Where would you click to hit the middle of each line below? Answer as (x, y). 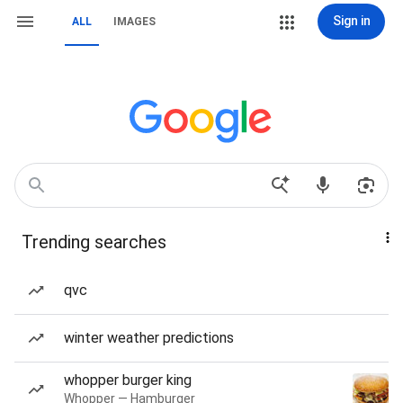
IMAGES (134, 22)
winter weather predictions (149, 338)
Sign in (351, 21)
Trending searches (94, 242)
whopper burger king (128, 380)
